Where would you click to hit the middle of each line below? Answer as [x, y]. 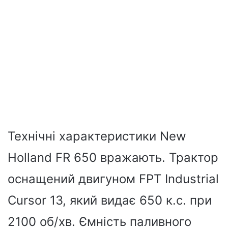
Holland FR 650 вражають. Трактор [113, 157]
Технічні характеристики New [97, 136]
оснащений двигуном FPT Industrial [113, 179]
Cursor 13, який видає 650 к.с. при [110, 200]
